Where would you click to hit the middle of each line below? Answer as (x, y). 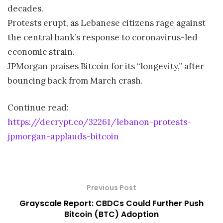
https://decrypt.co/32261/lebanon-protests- (99, 122)
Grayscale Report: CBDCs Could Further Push (111, 203)
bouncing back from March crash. (75, 80)
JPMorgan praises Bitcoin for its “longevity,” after (106, 66)
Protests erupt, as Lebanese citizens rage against (107, 23)
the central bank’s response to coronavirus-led (103, 37)
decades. (25, 8)
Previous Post (111, 187)
